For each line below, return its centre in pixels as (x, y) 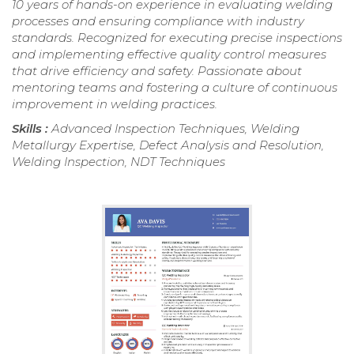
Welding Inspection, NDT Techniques (119, 162)
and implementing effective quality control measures (169, 55)
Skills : (32, 129)
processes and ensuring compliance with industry (158, 21)
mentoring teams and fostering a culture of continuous (175, 88)
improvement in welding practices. (115, 104)
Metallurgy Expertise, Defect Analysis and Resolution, (168, 145)
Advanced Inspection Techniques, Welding (175, 129)
